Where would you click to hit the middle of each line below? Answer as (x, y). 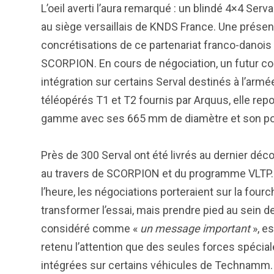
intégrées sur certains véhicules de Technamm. (157, 265)
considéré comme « (91, 228)
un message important (195, 228)
